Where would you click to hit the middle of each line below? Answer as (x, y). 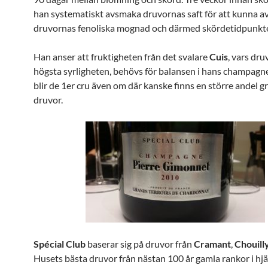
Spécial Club (60, 244)
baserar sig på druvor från (141, 244)
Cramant (212, 244)
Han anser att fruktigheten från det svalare (121, 57)
